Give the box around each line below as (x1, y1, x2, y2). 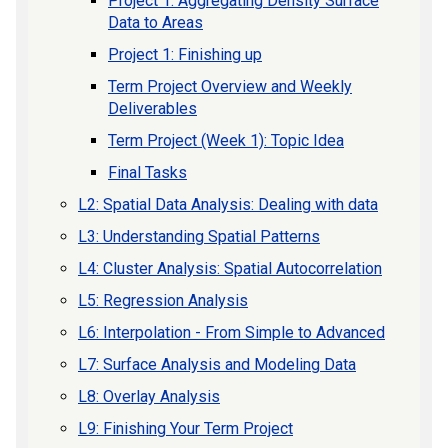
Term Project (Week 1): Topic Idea (108, 131, 344, 150)
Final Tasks (108, 163, 187, 182)
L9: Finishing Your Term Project (78, 419, 293, 438)
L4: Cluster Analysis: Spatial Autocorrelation (78, 259, 382, 278)
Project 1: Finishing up (108, 45, 262, 64)
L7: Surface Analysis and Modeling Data (78, 355, 356, 374)
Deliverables (108, 99, 197, 118)
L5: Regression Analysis (78, 291, 248, 310)
